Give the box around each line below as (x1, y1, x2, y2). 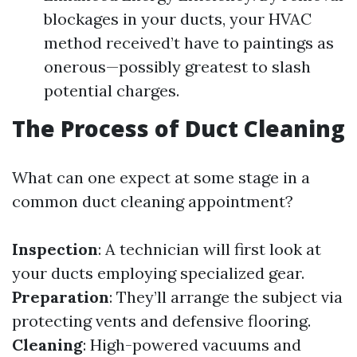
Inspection (12, 239, 98, 259)
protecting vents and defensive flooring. (12, 311, 311, 331)
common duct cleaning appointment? (12, 191, 293, 211)
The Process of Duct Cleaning (12, 113, 345, 143)
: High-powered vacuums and (83, 335, 301, 355)
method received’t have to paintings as (44, 33, 334, 53)
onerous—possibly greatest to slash (44, 57, 311, 76)
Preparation (12, 287, 109, 307)
